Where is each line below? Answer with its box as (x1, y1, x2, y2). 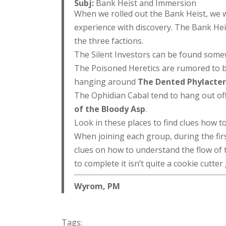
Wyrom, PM (74, 181, 120, 192)
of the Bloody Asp (74, 103, 145, 115)
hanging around (74, 76, 138, 87)
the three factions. (74, 35, 143, 46)
